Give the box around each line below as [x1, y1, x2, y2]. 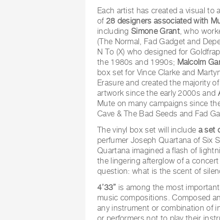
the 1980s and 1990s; [97, 57, 177, 67]
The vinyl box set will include [97, 125, 198, 135]
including [97, 26, 132, 36]
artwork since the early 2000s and [97, 88, 218, 98]
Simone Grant [131, 26, 180, 36]
